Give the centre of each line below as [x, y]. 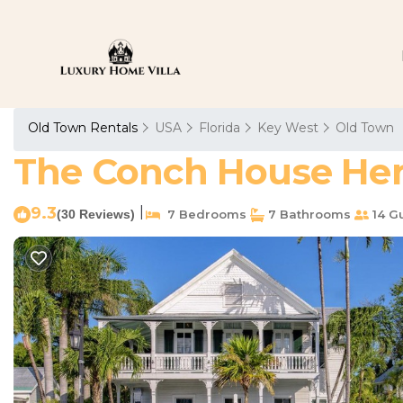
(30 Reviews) [96, 214]
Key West [288, 128]
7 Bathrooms [308, 214]
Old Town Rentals [85, 128]
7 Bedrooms [203, 214]
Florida [219, 128]
